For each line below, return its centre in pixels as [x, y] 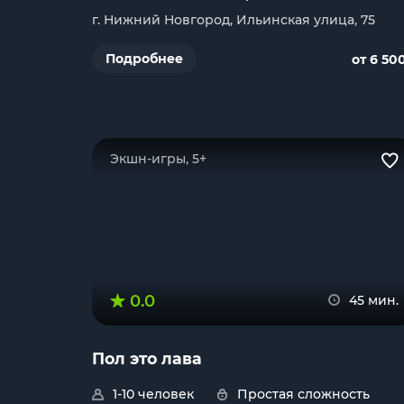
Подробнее [144, 59]
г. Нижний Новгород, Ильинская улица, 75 [234, 20]
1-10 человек [153, 394]
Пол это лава [147, 358]
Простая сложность [303, 394]
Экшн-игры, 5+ [158, 159]
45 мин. [374, 300]
